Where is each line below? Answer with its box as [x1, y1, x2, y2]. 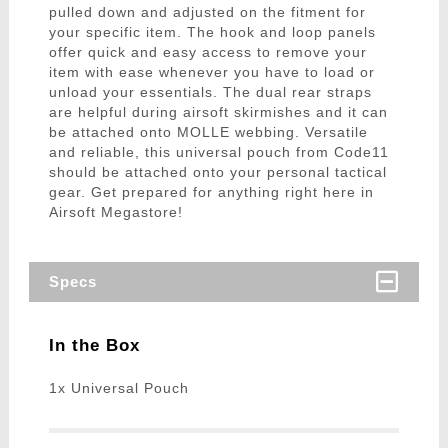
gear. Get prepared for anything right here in [48, 184, 374, 201]
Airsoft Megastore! [48, 204, 183, 221]
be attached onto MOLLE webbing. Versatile [48, 124, 368, 141]
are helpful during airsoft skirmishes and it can [48, 104, 388, 121]
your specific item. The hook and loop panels [48, 24, 376, 41]
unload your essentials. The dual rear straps [48, 84, 372, 101]
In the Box [48, 336, 140, 356]
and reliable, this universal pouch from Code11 [48, 144, 389, 161]
